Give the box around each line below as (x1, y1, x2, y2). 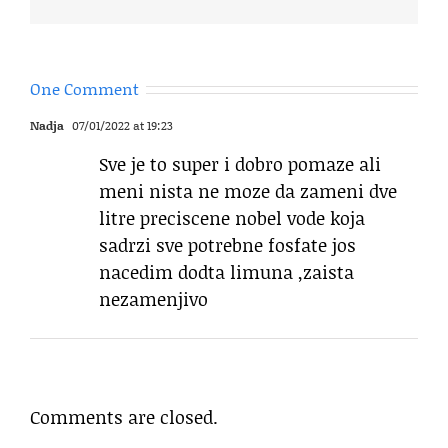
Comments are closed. (30, 403, 218, 430)
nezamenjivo (99, 285, 208, 312)
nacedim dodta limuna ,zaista (99, 258, 354, 285)
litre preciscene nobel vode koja (99, 204, 365, 231)
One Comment (30, 76, 139, 100)
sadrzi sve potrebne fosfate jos (99, 231, 356, 258)
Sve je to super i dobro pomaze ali (99, 150, 381, 177)
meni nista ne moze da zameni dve (99, 177, 397, 204)
